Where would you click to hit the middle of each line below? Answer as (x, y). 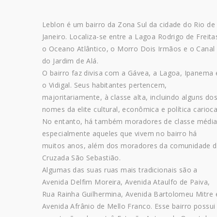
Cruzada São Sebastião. (82, 158)
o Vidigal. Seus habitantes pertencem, (105, 85)
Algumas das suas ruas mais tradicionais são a (120, 170)
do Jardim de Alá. (70, 61)
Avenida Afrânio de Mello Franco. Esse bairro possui (129, 206)
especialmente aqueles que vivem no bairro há (120, 134)
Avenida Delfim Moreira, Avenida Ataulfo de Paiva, (126, 182)
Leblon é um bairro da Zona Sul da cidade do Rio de (129, 25)
